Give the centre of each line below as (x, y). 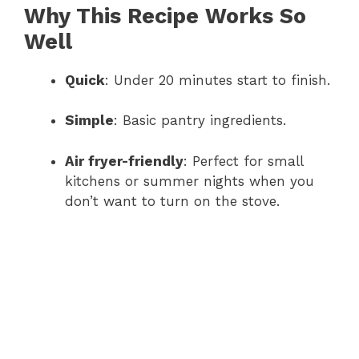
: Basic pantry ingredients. (200, 121)
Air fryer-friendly (124, 161)
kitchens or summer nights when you (190, 181)
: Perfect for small (243, 161)
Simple (89, 121)
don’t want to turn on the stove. (172, 201)
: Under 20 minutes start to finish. (218, 80)
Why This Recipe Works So (165, 16)
